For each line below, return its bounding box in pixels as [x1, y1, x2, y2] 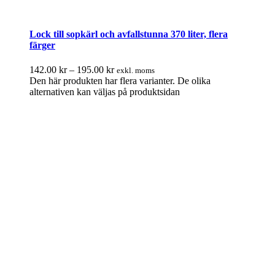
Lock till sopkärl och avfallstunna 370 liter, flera [29, 29, 228, 40]
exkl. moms [117, 65, 155, 75]
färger [29, 40, 55, 51]
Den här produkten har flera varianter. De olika [29, 75, 211, 86]
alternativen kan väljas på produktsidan [29, 86, 180, 97]
